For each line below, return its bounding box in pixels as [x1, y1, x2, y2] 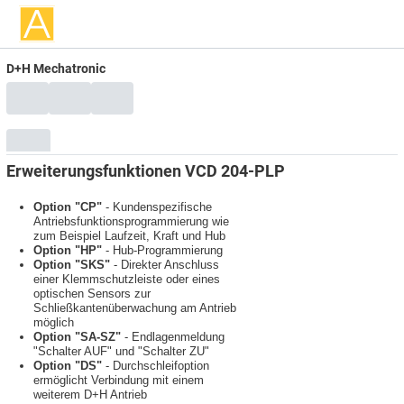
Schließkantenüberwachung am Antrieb [33, 300, 236, 315]
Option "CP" [33, 199, 102, 214]
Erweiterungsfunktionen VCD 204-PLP [6, 161, 285, 180]
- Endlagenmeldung [121, 329, 225, 344]
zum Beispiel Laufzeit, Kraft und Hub [33, 228, 225, 243]
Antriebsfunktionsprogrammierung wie [33, 214, 229, 228]
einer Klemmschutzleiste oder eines [33, 271, 220, 286]
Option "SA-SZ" [33, 329, 121, 344]
